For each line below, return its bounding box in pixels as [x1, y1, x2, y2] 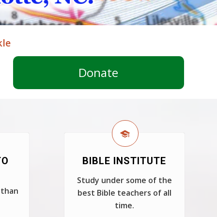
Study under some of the [77, 175, 172, 186]
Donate [78, 64, 119, 80]
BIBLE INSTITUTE [82, 155, 167, 167]
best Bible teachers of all [77, 187, 171, 198]
